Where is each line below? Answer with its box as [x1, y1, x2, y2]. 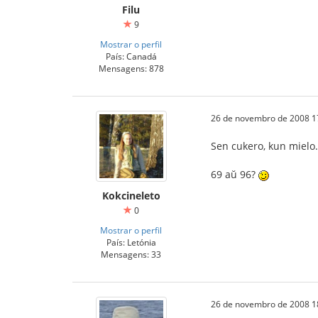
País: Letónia [106, 236, 156, 248]
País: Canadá [105, 50, 157, 62]
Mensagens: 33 [101, 248, 161, 260]
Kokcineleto [102, 189, 160, 202]
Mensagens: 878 [98, 62, 164, 74]
